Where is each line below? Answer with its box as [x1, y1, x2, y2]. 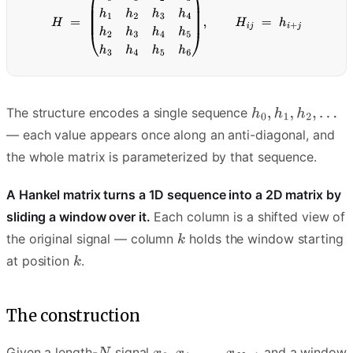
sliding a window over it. [6, 209, 150, 225]
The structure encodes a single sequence [6, 105, 251, 121]
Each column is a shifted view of [150, 209, 346, 225]
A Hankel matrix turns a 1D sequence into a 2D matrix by [6, 187, 341, 203]
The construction [6, 306, 140, 326]
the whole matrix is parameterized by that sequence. [6, 149, 317, 165]
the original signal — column [6, 231, 178, 247]
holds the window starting [185, 231, 344, 247]
